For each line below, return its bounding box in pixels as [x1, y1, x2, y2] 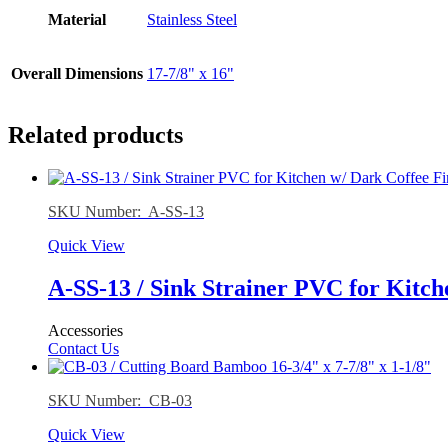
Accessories [48, 321, 123, 339]
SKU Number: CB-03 [48, 391, 192, 409]
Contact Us [48, 339, 119, 357]
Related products [8, 121, 183, 148]
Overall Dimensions [11, 64, 143, 82]
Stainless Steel [147, 10, 237, 28]
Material [48, 10, 106, 28]
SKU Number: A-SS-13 [48, 202, 204, 220]
